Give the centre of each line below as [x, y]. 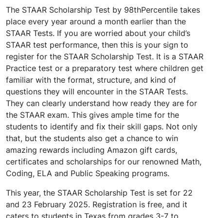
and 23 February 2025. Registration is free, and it [97, 205]
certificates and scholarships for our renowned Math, [104, 162]
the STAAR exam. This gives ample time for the [92, 115]
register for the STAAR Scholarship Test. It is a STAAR [105, 57]
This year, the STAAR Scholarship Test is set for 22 [99, 193]
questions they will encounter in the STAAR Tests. [97, 92]
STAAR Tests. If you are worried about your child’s [98, 33]
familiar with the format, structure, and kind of [91, 80]
